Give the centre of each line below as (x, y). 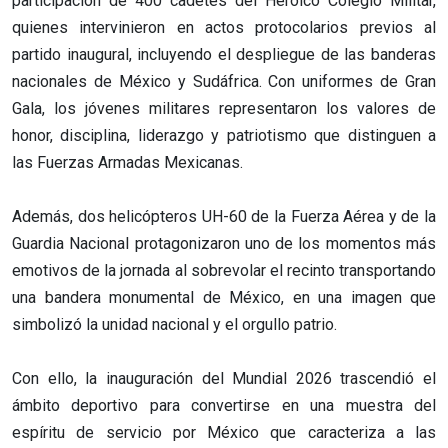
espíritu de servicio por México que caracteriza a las (224, 432)
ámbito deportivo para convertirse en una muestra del (224, 405)
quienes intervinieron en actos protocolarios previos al (224, 27)
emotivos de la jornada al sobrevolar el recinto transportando (224, 270)
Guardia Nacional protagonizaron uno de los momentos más (224, 243)
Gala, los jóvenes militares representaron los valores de (224, 108)
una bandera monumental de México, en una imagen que (224, 297)
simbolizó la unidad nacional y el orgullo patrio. (174, 324)
